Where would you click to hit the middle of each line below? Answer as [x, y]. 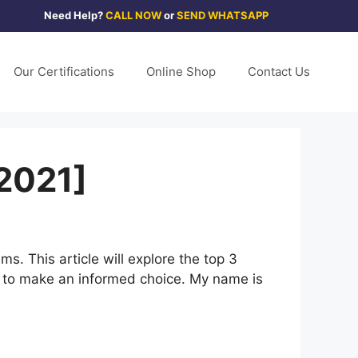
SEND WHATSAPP [223, 15]
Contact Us [279, 72]
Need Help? [75, 15]
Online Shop [181, 72]
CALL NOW [133, 15]
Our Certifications [64, 72]
